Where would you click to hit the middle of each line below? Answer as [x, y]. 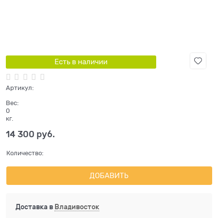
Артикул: [20, 88]
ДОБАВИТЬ [109, 176]
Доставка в [35, 207]
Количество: [25, 153]
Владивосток [77, 207]
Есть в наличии [81, 62]
